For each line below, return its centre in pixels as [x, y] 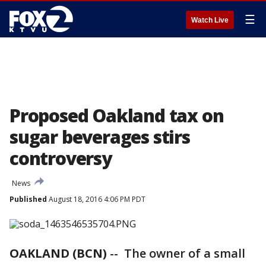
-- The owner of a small [176, 253]
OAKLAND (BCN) [58, 253]
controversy [61, 158]
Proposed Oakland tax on [117, 115]
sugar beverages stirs [100, 137]
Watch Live [210, 20]
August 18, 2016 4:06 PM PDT [96, 199]
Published [28, 199]
